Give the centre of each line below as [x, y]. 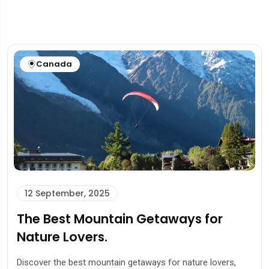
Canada [54, 64]
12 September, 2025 [67, 193]
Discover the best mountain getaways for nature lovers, [126, 262]
